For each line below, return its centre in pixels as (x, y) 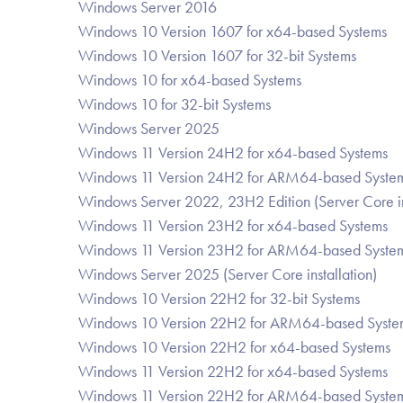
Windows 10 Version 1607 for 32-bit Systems (217, 55)
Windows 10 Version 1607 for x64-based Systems (233, 31)
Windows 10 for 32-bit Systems (175, 104)
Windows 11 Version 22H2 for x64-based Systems (233, 371)
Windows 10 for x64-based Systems (190, 80)
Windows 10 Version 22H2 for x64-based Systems (234, 347)
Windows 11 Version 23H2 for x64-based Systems (233, 225)
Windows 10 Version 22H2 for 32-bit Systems (219, 298)
